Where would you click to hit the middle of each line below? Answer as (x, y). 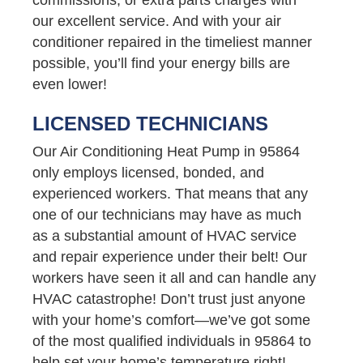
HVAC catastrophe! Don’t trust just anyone (169, 299)
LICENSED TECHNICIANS (150, 123)
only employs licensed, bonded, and (148, 172)
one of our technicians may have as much (167, 214)
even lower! (70, 84)
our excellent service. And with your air (157, 21)
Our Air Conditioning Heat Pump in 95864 (166, 151)
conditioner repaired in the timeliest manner (172, 42)
